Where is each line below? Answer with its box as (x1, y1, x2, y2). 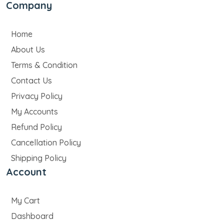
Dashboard (11, 211, 53, 221)
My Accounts (11, 106, 58, 117)
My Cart (11, 195, 40, 206)
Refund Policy (11, 122, 62, 132)
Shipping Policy (11, 153, 66, 163)
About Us (11, 44, 45, 55)
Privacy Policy (11, 91, 62, 101)
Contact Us (11, 75, 52, 86)
